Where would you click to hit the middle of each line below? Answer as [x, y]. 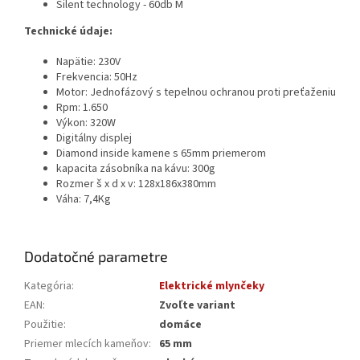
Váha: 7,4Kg [86, 200]
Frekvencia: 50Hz [97, 78]
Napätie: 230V [88, 62]
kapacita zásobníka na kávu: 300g [136, 169]
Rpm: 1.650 [82, 108]
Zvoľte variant [197, 306]
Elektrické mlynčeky [212, 286]
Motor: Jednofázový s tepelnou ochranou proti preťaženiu [196, 93]
